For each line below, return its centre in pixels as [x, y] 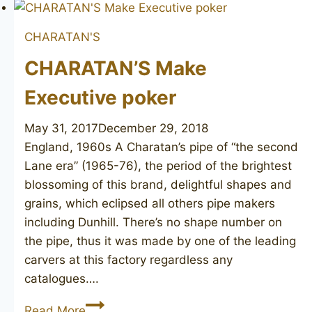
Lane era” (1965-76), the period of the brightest [158, 165]
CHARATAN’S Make [116, 68]
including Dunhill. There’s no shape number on [153, 222]
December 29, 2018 [153, 128]
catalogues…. [62, 278]
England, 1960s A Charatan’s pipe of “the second [161, 147]
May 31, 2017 [61, 128]
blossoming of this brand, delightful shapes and [158, 184]
